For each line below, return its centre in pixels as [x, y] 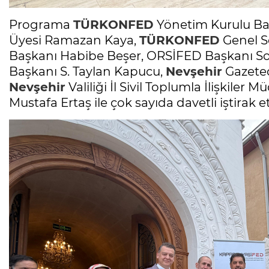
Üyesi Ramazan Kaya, [74, 41]
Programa [41, 25]
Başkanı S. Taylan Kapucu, [87, 72]
